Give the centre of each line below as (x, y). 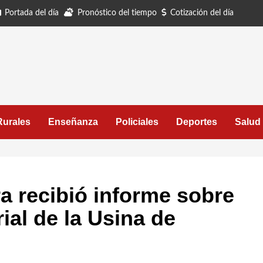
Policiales (137, 122)
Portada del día (32, 13)
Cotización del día (202, 13)
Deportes (197, 122)
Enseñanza (73, 122)
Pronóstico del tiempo (117, 13)
